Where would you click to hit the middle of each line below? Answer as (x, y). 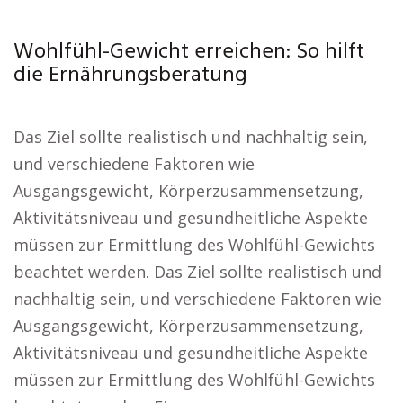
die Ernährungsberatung (130, 76)
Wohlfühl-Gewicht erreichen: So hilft (189, 52)
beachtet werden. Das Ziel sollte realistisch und (197, 272)
